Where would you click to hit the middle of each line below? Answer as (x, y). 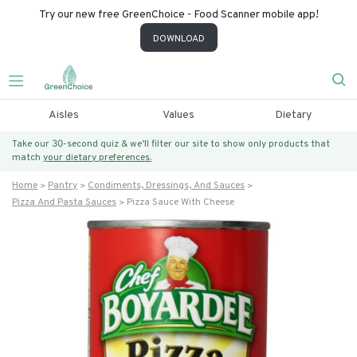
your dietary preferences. (97, 158)
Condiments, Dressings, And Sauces (166, 186)
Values (178, 115)
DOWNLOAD (178, 39)
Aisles (63, 115)
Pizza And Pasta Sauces (64, 202)
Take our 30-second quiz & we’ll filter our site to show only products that (171, 144)
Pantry (63, 186)
